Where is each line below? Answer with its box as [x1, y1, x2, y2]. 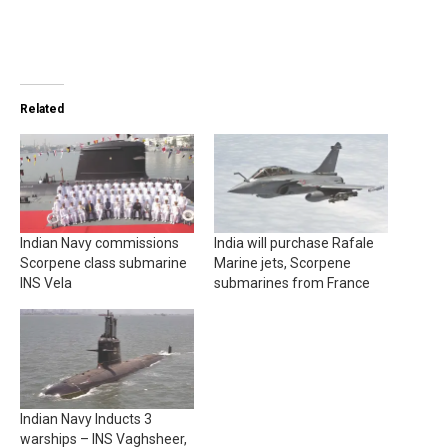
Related [20, 101, 64, 116]
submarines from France [214, 275, 370, 292]
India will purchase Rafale [214, 235, 374, 252]
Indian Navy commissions [20, 235, 179, 252]
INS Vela [20, 275, 72, 292]
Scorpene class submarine [20, 255, 187, 272]
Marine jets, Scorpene [214, 255, 351, 272]
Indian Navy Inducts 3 [20, 410, 152, 427]
